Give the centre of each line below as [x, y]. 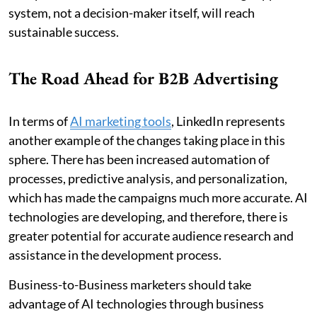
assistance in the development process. [115, 254]
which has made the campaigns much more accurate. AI [158, 197]
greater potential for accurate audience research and [151, 235]
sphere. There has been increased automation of [139, 159]
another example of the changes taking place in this [147, 140]
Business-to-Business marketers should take [130, 284]
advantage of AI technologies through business [136, 303]
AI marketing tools [121, 121]
